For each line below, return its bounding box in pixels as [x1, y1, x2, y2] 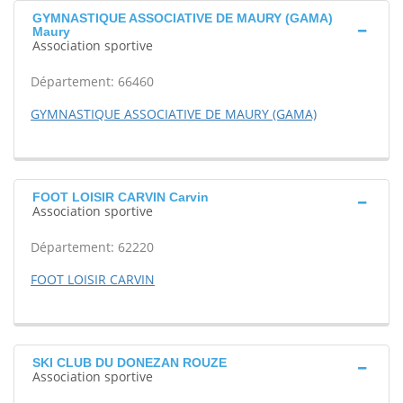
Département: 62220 [31, 238, 154, 255]
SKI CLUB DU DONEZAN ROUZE [32, 355, 227, 370]
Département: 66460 [31, 73, 154, 90]
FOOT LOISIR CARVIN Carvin [32, 190, 209, 204]
